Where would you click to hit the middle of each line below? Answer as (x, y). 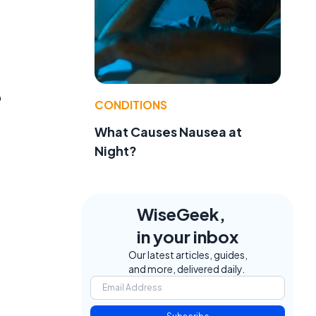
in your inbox (188, 236)
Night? (116, 150)
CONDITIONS (131, 104)
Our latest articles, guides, (188, 254)
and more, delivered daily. (186, 268)
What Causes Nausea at (168, 131)
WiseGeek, (181, 213)
